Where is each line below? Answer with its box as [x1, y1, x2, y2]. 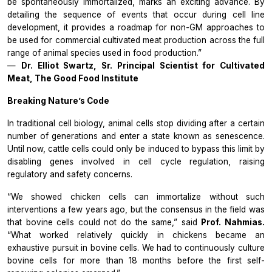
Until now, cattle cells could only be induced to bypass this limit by [7, 144, 265, 154]
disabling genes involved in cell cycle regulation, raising [7, 157, 265, 167]
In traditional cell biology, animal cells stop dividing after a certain [7, 118, 265, 129]
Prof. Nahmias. [201, 217, 265, 228]
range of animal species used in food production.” [7, 48, 202, 58]
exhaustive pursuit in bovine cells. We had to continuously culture [7, 243, 265, 253]
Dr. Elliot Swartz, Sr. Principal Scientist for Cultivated [21, 61, 265, 71]
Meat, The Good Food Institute [7, 73, 138, 84]
